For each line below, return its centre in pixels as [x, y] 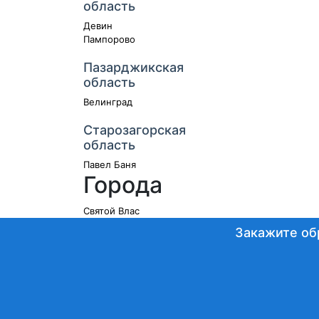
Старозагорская [135, 130]
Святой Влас [111, 211]
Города [123, 185]
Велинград [108, 102]
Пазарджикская [134, 67]
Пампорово [109, 39]
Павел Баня [110, 164]
